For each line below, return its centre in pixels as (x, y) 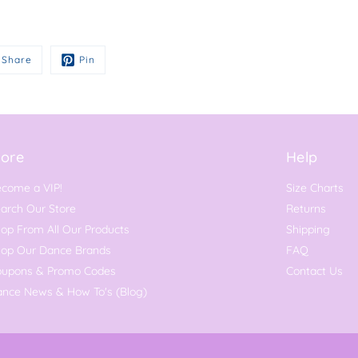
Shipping (308, 229)
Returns (306, 209)
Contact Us (314, 271)
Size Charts (314, 188)
